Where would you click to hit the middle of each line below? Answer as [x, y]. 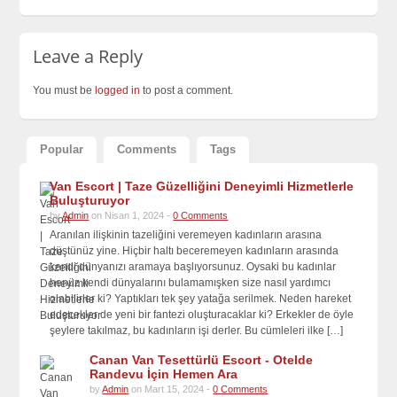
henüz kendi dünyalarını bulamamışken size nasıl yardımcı [191, 283]
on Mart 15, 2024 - [171, 389]
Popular [62, 149]
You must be [64, 90]
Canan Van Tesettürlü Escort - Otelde [202, 360]
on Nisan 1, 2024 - [131, 215]
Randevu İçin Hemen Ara [164, 374]
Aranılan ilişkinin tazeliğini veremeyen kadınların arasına [186, 235]
